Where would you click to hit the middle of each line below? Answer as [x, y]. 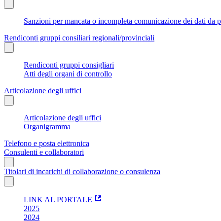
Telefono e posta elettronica [47, 143]
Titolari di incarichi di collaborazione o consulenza [82, 171]
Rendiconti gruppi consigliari [69, 65]
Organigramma [47, 126]
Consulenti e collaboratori [44, 152]
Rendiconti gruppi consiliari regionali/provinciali [79, 37]
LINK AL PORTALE [58, 199]
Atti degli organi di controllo [68, 74]
